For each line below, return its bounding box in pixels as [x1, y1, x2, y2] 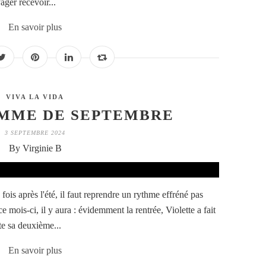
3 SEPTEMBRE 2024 [5, 129, 65, 137]
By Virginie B [8, 143, 62, 154]
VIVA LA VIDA [6, 93, 64, 101]
